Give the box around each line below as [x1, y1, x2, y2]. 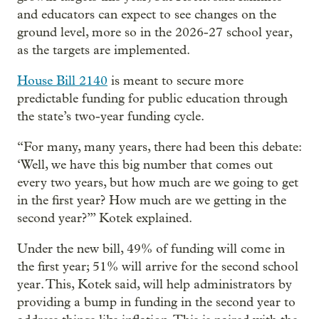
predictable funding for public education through [17, 90, 288, 106]
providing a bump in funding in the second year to [17, 294, 296, 310]
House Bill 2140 [17, 73, 108, 88]
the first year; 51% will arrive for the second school [17, 258, 298, 274]
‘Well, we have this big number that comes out [17, 157, 273, 172]
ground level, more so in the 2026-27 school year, [17, 24, 292, 40]
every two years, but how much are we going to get [17, 174, 298, 190]
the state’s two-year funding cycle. [17, 108, 204, 124]
